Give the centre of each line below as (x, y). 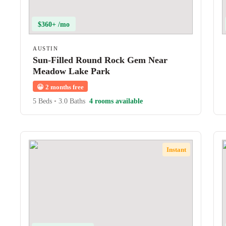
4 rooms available (116, 101)
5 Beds (43, 101)
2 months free (64, 87)
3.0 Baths (71, 101)
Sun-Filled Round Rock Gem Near (100, 60)
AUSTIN (45, 48)
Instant (176, 149)
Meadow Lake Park (71, 71)
